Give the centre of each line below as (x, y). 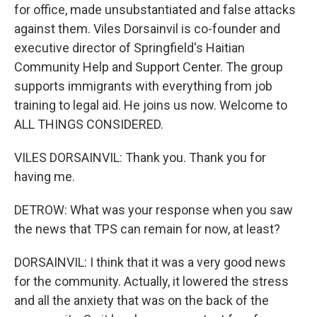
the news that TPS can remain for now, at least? (147, 229)
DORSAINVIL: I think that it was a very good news (150, 262)
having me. (45, 177)
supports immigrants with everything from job (143, 86)
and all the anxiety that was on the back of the (142, 300)
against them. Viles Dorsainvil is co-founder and (147, 29)
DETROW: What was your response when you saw (154, 210)
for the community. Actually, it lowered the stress (151, 281)
